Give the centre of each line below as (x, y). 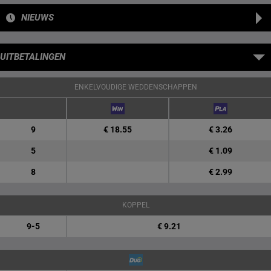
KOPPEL (135, 205)
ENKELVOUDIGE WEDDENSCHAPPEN (135, 87)
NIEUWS (38, 18)
